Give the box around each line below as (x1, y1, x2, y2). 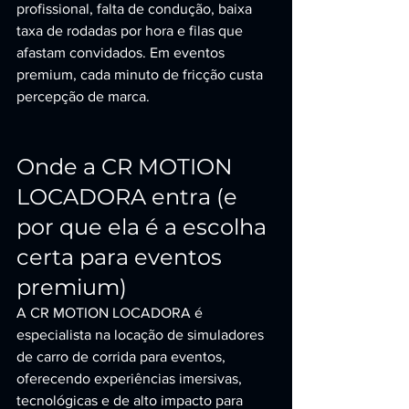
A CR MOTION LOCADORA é (16, 305, 206, 320)
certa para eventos (16, 244, 227, 270)
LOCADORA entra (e (16, 184, 243, 210)
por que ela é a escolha (16, 214, 272, 240)
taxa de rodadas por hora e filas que (16, 23, 246, 38)
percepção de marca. (16, 89, 150, 104)
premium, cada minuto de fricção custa (16, 67, 267, 82)
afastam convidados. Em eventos (16, 45, 228, 60)
